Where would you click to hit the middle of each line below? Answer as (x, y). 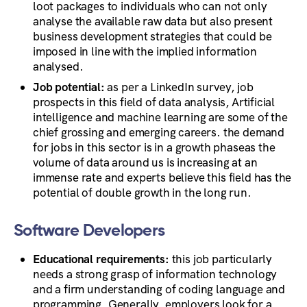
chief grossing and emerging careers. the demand (159, 132)
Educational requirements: (102, 259)
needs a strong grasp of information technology (155, 274)
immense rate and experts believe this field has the (162, 177)
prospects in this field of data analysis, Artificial (154, 102)
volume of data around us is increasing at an (145, 162)
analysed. (58, 66)
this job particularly (222, 259)
